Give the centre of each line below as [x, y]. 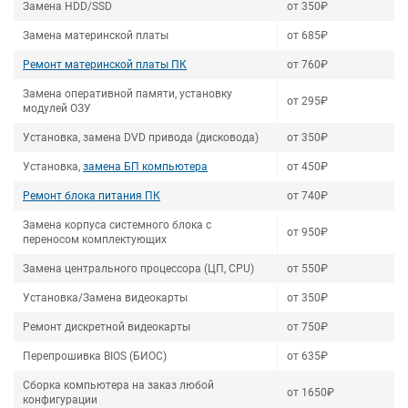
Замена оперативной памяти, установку [127, 94]
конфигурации [60, 400]
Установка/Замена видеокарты [105, 298]
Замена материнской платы [96, 36]
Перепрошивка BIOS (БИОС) [95, 356]
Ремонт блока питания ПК [92, 196]
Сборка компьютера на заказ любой [118, 385]
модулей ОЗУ [57, 108]
